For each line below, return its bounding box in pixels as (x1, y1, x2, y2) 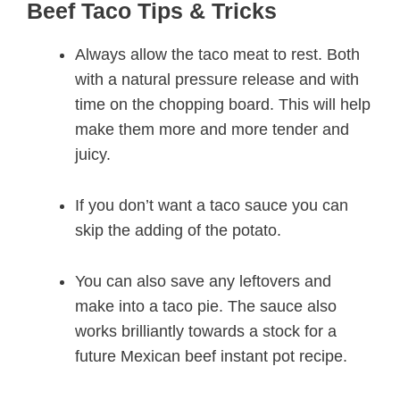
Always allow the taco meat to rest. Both (75, 46, 360, 64)
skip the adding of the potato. (75, 221, 281, 240)
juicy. (75, 146, 111, 164)
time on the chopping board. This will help (75, 96, 371, 114)
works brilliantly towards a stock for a (75, 321, 337, 340)
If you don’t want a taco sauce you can (75, 196, 348, 215)
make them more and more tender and (75, 121, 349, 139)
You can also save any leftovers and (75, 271, 331, 290)
